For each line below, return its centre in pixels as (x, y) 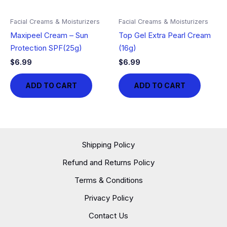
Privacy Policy (108, 198)
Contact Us (108, 216)
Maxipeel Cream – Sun (49, 35)
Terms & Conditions (108, 180)
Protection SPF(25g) (46, 48)
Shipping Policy (108, 145)
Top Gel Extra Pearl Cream (165, 35)
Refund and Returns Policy (108, 162)
